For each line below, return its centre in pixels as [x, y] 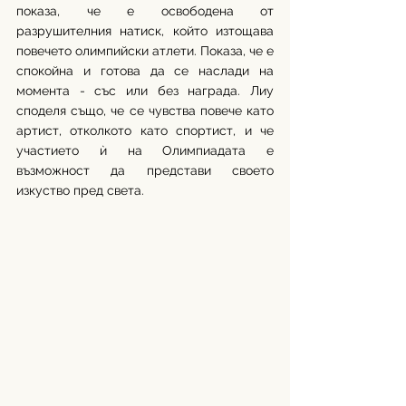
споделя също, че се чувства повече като [145, 111]
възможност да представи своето [145, 171]
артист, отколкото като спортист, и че [145, 131]
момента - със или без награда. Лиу [145, 91]
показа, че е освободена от [145, 11]
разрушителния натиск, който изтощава [145, 31]
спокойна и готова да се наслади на [145, 71]
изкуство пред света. [80, 191]
